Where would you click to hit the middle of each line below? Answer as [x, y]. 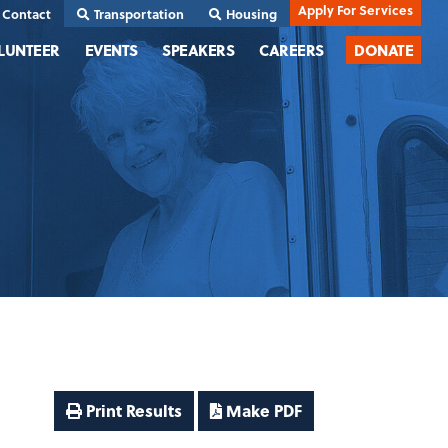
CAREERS [291, 50]
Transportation [138, 13]
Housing [252, 13]
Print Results [131, 411]
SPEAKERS [198, 50]
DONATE [384, 50]
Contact [27, 13]
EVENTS [111, 50]
